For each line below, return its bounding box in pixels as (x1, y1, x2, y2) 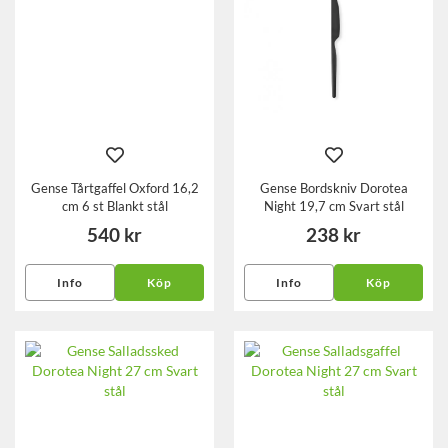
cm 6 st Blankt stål (61, 197, 168, 214)
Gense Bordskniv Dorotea (259, 179, 408, 196)
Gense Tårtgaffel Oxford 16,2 (30, 179, 199, 196)
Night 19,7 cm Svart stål (263, 197, 404, 214)
